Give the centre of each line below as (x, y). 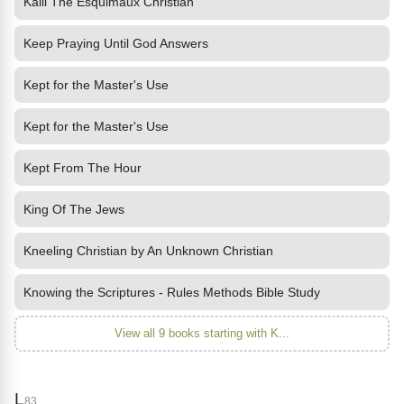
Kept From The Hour (83, 168)
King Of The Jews (74, 209)
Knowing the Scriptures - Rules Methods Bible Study (172, 292)
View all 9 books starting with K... (202, 333)
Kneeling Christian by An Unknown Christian (148, 251)
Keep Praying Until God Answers (116, 43)
